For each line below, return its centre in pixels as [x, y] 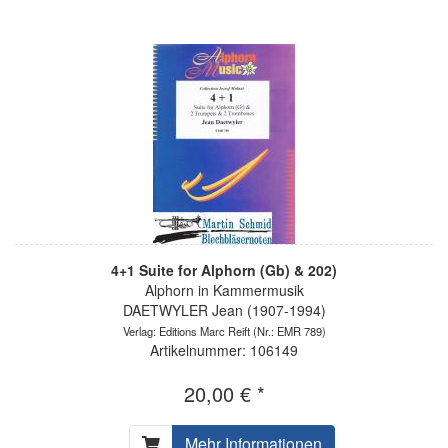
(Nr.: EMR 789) [287, 330]
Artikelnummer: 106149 [224, 349]
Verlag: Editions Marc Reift [186, 330]
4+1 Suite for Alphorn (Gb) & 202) [224, 269]
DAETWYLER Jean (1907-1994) [224, 309]
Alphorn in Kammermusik [224, 289]
